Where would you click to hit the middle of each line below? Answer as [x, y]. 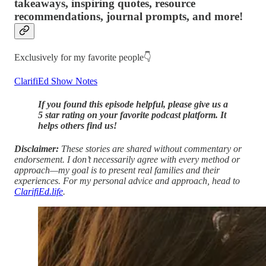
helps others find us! [77, 125]
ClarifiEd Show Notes [56, 81]
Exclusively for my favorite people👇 [83, 57]
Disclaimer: [38, 149]
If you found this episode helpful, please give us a [133, 104]
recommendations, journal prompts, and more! [129, 16]
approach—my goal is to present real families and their [117, 170]
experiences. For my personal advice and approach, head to [127, 181]
